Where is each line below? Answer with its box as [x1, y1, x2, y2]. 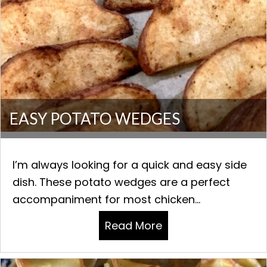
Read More [105, 218, 162, 234]
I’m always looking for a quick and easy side [13, 157, 247, 173]
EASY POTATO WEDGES [10, 109, 180, 129]
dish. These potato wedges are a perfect [13, 175, 230, 190]
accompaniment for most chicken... [13, 192, 200, 207]
